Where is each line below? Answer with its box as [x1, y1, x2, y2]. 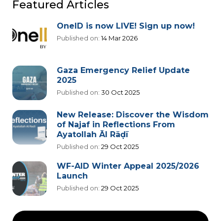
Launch [57, 171, 88, 181]
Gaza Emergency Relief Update [57, 66, 190, 75]
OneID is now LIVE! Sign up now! [57, 21, 195, 31]
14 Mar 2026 [100, 34, 138, 42]
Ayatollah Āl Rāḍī [57, 130, 128, 140]
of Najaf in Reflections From [57, 120, 175, 130]
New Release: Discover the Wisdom [57, 110, 209, 120]
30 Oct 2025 [100, 88, 140, 97]
